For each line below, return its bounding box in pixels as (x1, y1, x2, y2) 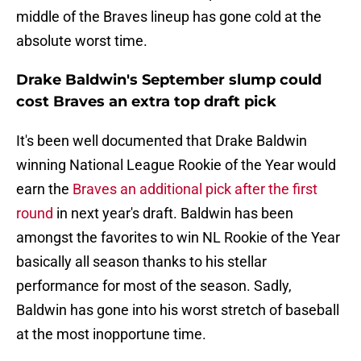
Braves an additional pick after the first (73, 180, 317, 198)
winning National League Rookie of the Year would (16, 156, 336, 174)
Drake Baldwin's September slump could (16, 71, 322, 89)
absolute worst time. (16, 32, 147, 50)
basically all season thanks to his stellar (16, 253, 267, 271)
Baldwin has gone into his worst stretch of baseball (16, 301, 339, 319)
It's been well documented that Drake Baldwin (16, 132, 307, 150)
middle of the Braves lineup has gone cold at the (16, 8, 322, 26)
